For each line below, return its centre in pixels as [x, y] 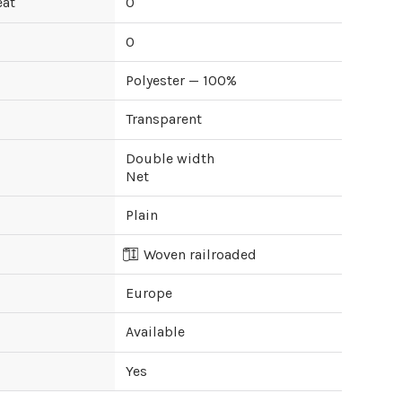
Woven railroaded [201, 254]
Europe [149, 293]
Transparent [163, 119]
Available [155, 332]
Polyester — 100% [181, 81]
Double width [170, 158]
